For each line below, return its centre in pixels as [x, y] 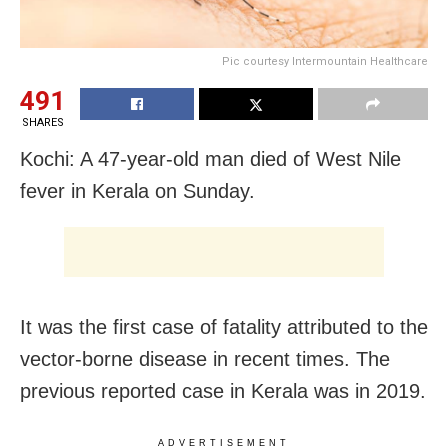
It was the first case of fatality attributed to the [224, 327]
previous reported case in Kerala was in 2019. [223, 391]
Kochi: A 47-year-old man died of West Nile [210, 159]
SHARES [42, 123]
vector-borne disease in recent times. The [205, 359]
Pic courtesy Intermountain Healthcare [325, 62]
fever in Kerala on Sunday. [137, 191]
